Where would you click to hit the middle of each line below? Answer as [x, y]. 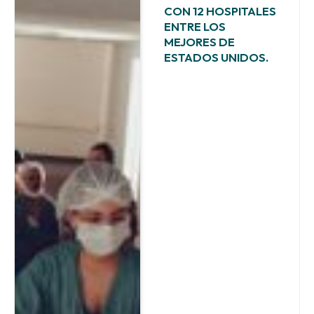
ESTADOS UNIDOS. [216, 57]
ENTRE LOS [194, 26]
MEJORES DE [199, 41]
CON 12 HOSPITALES [220, 11]
